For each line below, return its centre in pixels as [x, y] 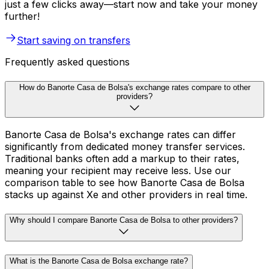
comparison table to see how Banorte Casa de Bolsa [125, 183]
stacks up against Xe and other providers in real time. [126, 195]
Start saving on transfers [74, 40]
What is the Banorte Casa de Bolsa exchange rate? [99, 261]
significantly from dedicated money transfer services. [125, 147]
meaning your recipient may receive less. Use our [118, 171]
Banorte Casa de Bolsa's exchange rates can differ [120, 135]
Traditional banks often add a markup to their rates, [122, 159]
